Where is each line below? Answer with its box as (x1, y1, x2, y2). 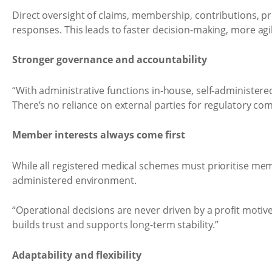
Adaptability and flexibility (12, 248, 141, 262)
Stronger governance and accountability (12, 53, 207, 66)
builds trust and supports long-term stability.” (12, 218, 219, 231)
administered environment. (12, 173, 137, 187)
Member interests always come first (12, 128, 185, 141)
